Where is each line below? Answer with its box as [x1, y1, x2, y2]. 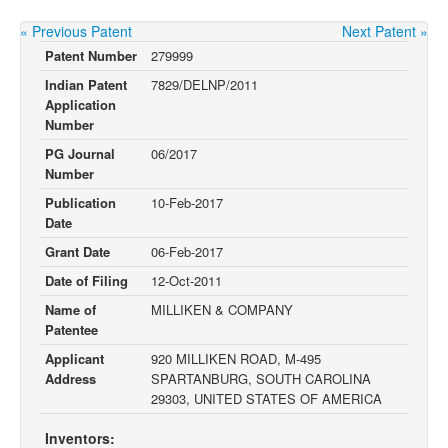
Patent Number [45, 46, 137, 65]
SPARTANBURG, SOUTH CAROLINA [151, 369, 371, 388]
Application [45, 95, 116, 114]
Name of [45, 300, 96, 319]
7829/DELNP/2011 [151, 75, 258, 94]
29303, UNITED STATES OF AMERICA [151, 389, 382, 408]
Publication [45, 193, 116, 212]
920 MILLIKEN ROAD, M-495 [151, 349, 321, 368]
